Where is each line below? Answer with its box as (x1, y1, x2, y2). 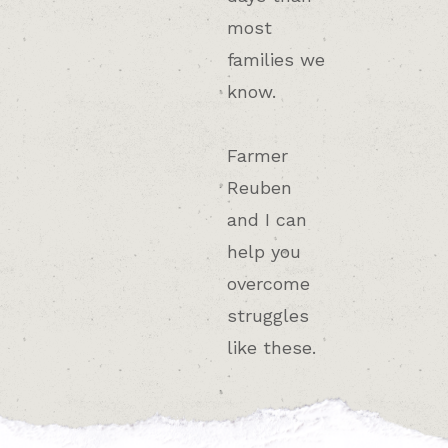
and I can (226, 209, 307, 231)
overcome (226, 273, 310, 295)
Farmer (226, 145, 288, 167)
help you (226, 241, 301, 263)
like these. (226, 337, 316, 359)
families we (226, 49, 325, 71)
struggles (226, 305, 309, 327)
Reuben (226, 177, 292, 199)
